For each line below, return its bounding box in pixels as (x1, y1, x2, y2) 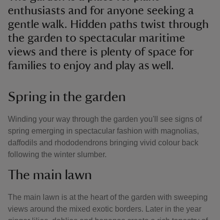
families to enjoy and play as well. (8, 60, 174, 72)
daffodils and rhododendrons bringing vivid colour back (8, 138, 198, 147)
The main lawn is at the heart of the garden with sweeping (8, 193, 208, 201)
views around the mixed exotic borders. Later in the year (8, 205, 201, 213)
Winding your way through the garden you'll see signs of (8, 115, 202, 123)
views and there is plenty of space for (8, 46, 193, 58)
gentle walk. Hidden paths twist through (8, 19, 209, 30)
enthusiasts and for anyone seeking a (8, 5, 194, 17)
